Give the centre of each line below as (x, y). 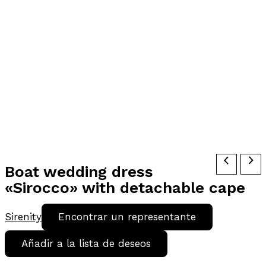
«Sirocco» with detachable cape (125, 188)
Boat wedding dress (79, 172)
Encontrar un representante (127, 217)
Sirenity (23, 217)
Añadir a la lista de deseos (86, 244)
